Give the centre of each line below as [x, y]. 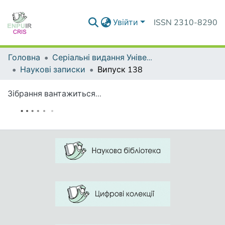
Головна [24, 58]
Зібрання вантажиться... [54, 94]
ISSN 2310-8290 [186, 23]
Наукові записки [53, 70]
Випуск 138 [120, 70]
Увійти [126, 23]
